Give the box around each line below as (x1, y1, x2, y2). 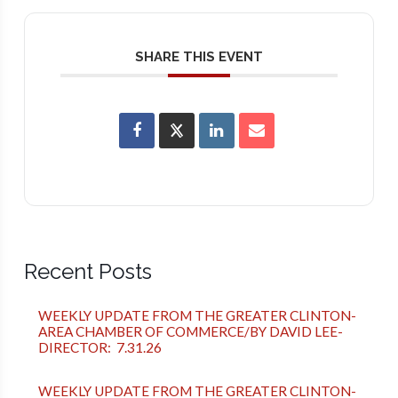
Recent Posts (23, 258, 152, 284)
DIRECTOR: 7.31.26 (37, 338, 162, 355)
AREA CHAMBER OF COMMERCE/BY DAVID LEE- (37, 322, 343, 339)
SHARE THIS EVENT (134, 49, 263, 66)
